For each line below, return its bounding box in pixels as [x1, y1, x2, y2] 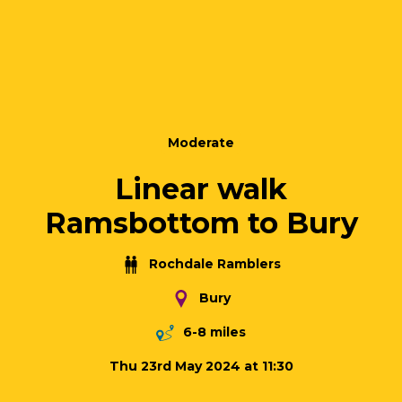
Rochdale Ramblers [148, 256, 281, 273]
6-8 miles [183, 324, 246, 341]
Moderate [168, 135, 234, 152]
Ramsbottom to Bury [44, 205, 358, 241]
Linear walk [115, 171, 287, 207]
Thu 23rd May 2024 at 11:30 [109, 358, 293, 375]
